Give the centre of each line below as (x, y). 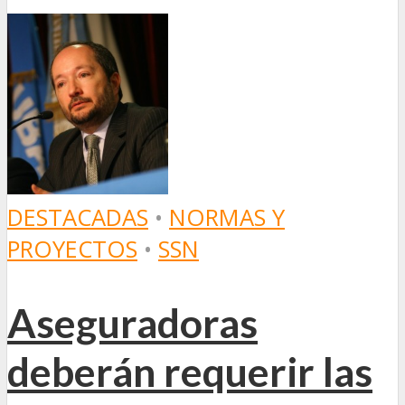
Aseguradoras (132, 322)
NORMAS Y (227, 217)
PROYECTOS (72, 249)
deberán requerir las (190, 371)
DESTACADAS (78, 217)
